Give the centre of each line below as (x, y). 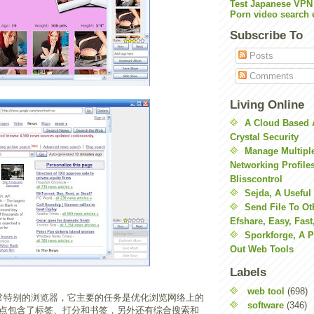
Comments (270, 76)
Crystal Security (264, 137)
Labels (248, 272)
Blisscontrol (256, 179)
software (266, 305)
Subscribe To (266, 35)
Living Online (267, 104)
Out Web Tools (262, 249)
